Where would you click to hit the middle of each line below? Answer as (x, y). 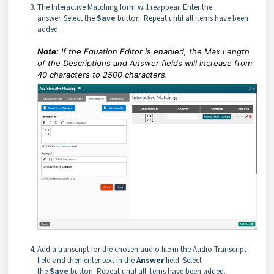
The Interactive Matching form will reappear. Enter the (125, 7)
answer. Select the (66, 18)
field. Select (183, 260)
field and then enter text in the (87, 260)
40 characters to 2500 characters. (102, 75)
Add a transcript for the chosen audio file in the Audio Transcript (142, 249)
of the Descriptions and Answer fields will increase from (145, 63)
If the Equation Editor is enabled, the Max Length (154, 52)
